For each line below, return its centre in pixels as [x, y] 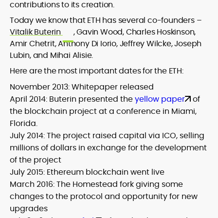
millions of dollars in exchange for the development [108, 148]
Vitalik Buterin [36, 32]
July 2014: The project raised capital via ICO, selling [107, 136]
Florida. [24, 123]
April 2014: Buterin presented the [72, 99]
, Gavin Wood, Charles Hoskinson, [135, 32]
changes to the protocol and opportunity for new [104, 196]
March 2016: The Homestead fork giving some [96, 184]
